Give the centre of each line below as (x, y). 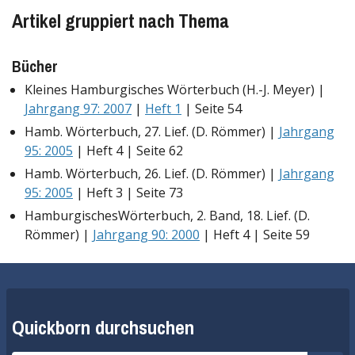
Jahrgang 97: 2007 (78, 108)
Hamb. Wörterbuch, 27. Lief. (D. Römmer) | (152, 131)
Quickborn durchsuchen (103, 327)
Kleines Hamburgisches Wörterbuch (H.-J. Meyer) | (175, 89)
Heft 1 (163, 108)
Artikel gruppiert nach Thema (120, 21)
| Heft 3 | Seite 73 (128, 192)
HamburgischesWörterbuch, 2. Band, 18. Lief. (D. (167, 215)
